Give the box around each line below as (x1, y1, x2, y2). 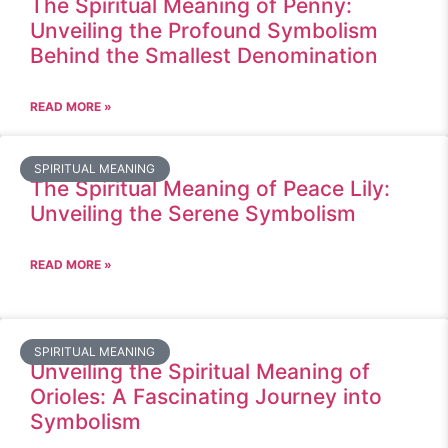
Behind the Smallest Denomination (30, 43, 378, 68)
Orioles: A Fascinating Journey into (30, 384, 382, 409)
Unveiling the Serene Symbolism (30, 201, 356, 226)
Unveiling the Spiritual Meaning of (30, 359, 370, 384)
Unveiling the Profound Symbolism (30, 18, 378, 43)
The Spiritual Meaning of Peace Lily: (30, 176, 390, 201)
